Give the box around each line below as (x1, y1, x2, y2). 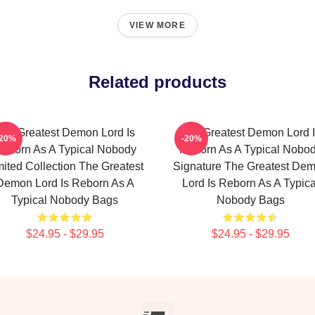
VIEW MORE (129, 20, 186, 30)
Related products (89, 72, 226, 91)
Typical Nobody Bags (11, 194, 118, 206)
